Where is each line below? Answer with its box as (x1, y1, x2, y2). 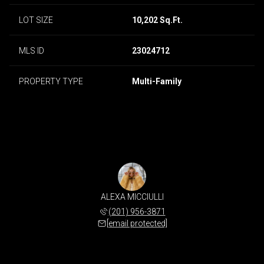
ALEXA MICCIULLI (100, 192, 164, 202)
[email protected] (106, 218, 167, 228)
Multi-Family (132, 76, 181, 86)
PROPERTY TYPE (19, 76, 83, 86)
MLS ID (19, 45, 44, 55)
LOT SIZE (19, 15, 53, 25)
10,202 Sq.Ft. (132, 15, 183, 25)
